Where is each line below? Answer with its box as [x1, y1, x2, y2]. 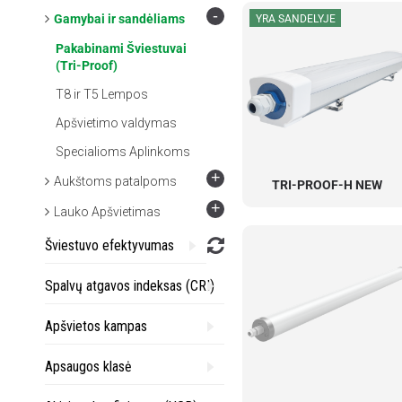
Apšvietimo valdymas [56, 116, 177, 130]
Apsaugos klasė [45, 358, 132, 375]
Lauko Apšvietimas [54, 205, 161, 219]
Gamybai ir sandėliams [54, 12, 185, 26]
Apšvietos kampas [45, 318, 147, 335]
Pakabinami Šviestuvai [56, 41, 187, 56]
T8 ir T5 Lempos [56, 87, 148, 101]
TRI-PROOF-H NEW [271, 177, 382, 192]
